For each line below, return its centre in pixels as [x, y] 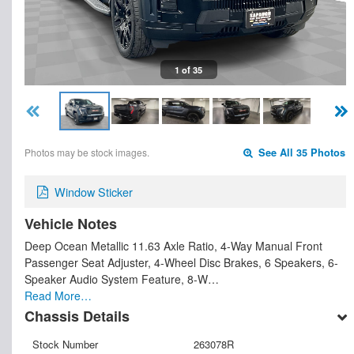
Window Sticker [94, 192]
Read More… [58, 296]
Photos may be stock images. [87, 153]
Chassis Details [77, 316]
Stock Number [65, 345]
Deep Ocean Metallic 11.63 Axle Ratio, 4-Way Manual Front [173, 246]
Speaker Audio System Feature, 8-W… [122, 279]
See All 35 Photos [301, 153]
